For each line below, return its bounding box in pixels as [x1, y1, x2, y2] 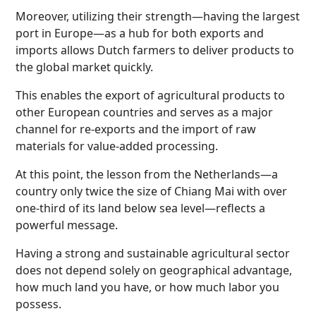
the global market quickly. [16, 59, 153, 75]
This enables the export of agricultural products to [16, 87, 285, 103]
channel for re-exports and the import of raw [16, 121, 256, 137]
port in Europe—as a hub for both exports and [16, 25, 264, 41]
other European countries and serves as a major [16, 104, 273, 120]
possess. [16, 296, 61, 312]
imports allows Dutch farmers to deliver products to [16, 42, 294, 58]
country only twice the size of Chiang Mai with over [16, 183, 287, 199]
